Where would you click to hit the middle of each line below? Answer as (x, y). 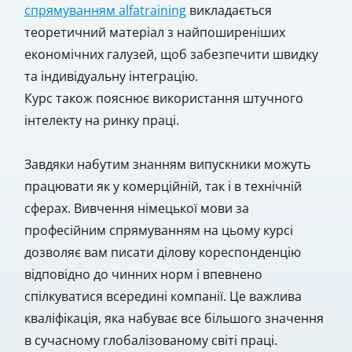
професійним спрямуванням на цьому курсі (158, 230)
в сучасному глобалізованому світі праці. (150, 340)
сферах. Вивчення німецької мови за (136, 208)
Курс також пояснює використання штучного (163, 98)
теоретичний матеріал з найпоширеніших (154, 32)
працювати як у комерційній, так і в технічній (163, 186)
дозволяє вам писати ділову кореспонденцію (162, 252)
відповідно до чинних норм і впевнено (143, 274)
